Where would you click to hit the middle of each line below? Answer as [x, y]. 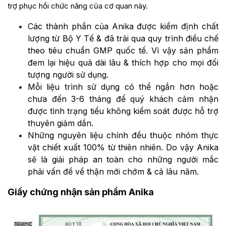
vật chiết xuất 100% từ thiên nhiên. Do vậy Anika [123, 148]
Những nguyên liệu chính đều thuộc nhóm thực [123, 135]
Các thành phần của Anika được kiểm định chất [123, 26]
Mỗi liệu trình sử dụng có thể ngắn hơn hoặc [123, 87]
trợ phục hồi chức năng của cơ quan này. [79, 6]
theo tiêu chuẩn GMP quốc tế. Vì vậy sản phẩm [123, 51]
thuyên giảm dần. [61, 123]
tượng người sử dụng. [68, 75]
